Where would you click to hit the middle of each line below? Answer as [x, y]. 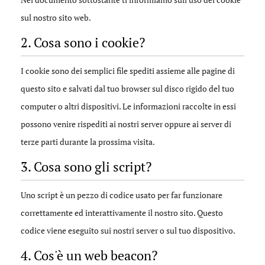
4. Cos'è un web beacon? [89, 255]
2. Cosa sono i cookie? [83, 42]
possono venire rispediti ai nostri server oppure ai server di [126, 124]
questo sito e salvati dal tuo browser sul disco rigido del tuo [127, 88]
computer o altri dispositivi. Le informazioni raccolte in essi [128, 106]
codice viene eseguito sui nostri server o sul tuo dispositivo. [128, 230]
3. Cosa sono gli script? [86, 167]
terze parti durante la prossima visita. [88, 142]
